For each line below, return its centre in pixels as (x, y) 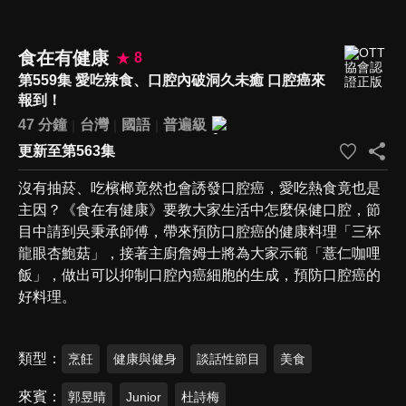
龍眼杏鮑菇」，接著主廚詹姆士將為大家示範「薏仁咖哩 (199, 253)
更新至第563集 (67, 150)
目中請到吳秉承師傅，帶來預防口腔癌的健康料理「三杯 (199, 231)
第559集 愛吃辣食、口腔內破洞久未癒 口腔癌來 (172, 80)
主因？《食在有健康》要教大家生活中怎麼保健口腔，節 (199, 209)
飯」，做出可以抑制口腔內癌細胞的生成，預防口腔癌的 (199, 275)
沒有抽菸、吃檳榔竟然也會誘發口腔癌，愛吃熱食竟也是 (199, 188)
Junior (144, 396)
